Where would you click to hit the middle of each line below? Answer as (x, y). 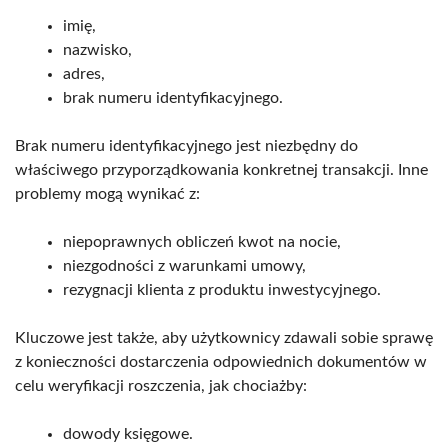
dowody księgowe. (128, 433)
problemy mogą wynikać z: (107, 193)
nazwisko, (97, 49)
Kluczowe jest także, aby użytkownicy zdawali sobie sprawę (224, 337)
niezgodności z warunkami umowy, (184, 265)
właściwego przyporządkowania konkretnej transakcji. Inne (221, 169)
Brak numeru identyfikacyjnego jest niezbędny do (186, 145)
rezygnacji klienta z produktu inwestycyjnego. (222, 289)
